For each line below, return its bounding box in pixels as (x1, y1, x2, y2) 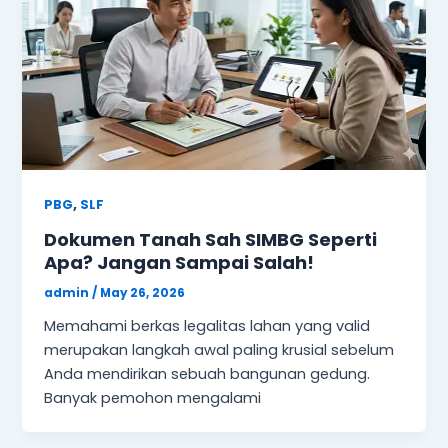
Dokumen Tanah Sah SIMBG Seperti (44, 226, 378, 252)
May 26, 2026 (100, 284, 186, 301)
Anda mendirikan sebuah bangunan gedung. (44, 363, 371, 384)
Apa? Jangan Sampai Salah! (44, 249, 315, 275)
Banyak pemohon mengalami (44, 387, 262, 408)
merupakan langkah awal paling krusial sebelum (44, 339, 395, 360)
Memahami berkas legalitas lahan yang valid (44, 315, 371, 336)
